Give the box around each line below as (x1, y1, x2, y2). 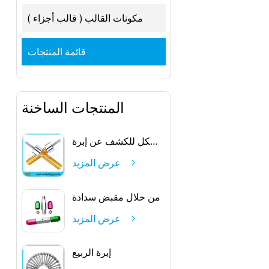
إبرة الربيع (71, 245, 111, 259)
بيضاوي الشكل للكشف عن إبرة (150, 134, 158, 148)
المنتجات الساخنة (21, 97, 124, 118)
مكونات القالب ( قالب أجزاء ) (27, 11, 143, 25)
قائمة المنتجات (27, 44, 86, 58)
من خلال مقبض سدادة (71, 190, 160, 204)
